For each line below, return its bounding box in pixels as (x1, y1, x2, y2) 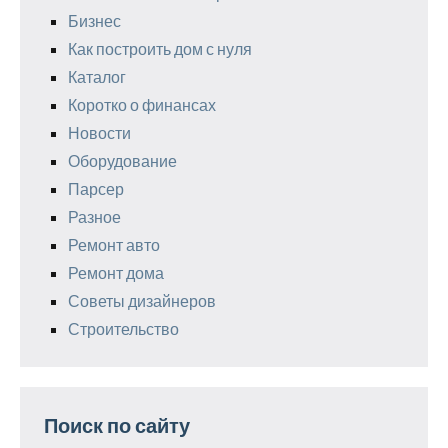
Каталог (68, 66, 126, 86)
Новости (68, 122, 131, 142)
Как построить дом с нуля (68, 38, 252, 58)
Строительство (68, 318, 179, 338)
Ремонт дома (68, 262, 164, 282)
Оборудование (68, 150, 177, 170)
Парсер (68, 178, 124, 198)
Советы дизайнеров (68, 290, 216, 310)
